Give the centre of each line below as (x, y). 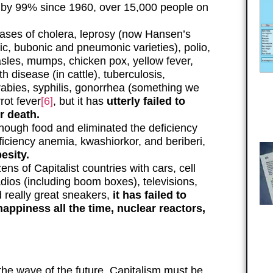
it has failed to (149, 195)
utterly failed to (146, 101)
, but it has (80, 101)
